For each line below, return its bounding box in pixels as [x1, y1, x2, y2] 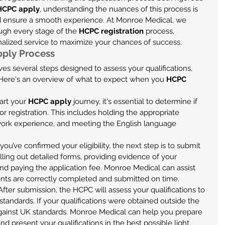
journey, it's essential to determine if [71, 97, 199, 106]
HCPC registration [79, 27, 144, 36]
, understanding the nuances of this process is [40, 5, 200, 14]
